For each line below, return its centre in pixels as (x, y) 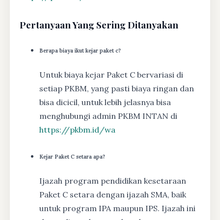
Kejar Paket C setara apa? (72, 156)
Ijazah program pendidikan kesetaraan (113, 180)
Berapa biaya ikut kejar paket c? (80, 51)
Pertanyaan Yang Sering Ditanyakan (99, 25)
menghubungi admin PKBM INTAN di (108, 116)
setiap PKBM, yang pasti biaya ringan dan (117, 89)
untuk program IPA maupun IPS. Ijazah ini (117, 208)
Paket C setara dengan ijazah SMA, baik (113, 194)
